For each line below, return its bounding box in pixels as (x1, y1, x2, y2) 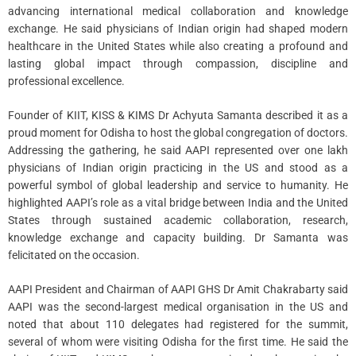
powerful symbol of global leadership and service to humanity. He (8, 178, 348, 192)
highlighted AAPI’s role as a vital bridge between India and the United (8, 195, 348, 209)
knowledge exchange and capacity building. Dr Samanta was (8, 230, 348, 244)
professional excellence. (8, 74, 125, 87)
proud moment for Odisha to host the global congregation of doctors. (8, 126, 348, 139)
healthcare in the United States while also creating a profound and (8, 39, 348, 52)
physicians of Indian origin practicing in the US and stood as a (8, 161, 348, 174)
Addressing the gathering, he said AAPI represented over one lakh (8, 143, 348, 157)
